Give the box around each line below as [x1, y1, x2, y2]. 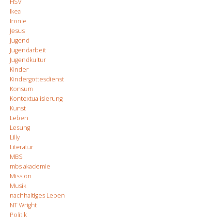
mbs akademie [10, 162, 50, 171]
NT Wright [10, 201, 37, 210]
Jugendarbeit [10, 46, 46, 55]
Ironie [10, 17, 27, 26]
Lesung [10, 124, 30, 132]
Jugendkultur [10, 56, 46, 64]
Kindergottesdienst [10, 75, 64, 84]
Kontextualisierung [10, 94, 62, 103]
